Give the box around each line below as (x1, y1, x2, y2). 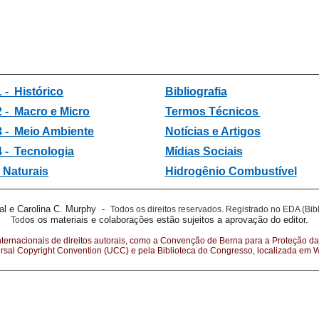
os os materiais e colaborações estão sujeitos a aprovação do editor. (25, 214, 308, 225)
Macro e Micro (11, 105, 90, 117)
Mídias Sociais (164, 145, 243, 157)
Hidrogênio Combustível (164, 165, 297, 177)
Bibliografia (164, 85, 227, 98)
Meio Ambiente (14, 125, 95, 137)
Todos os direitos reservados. (110, 204, 226, 214)
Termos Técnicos (164, 105, 258, 117)
